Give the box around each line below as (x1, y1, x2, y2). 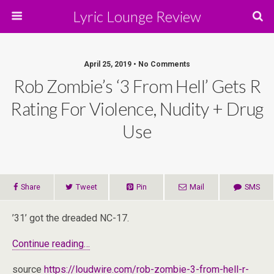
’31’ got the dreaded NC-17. (12, 212, 129, 224)
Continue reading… (12, 238, 90, 250)
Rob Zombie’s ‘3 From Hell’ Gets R (13, 76, 261, 97)
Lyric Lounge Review (73, 7, 201, 25)
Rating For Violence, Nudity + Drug (10, 98, 264, 119)
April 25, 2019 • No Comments (84, 60, 190, 68)
